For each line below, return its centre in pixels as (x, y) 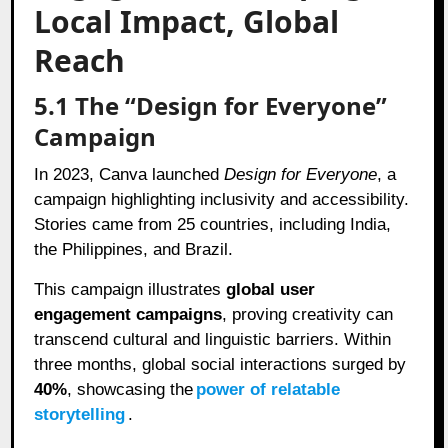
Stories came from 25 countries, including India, (213, 224)
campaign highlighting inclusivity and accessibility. (222, 199)
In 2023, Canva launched (129, 174)
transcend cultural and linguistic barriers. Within (213, 339)
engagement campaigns (128, 314)
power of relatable (268, 389)
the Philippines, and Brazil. (134, 249)
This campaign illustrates (130, 289)
